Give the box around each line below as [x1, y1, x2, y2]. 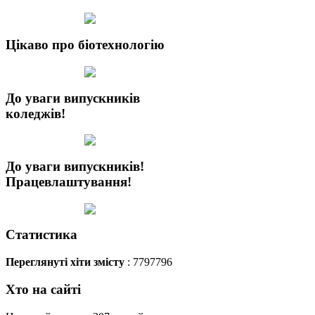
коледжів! [6, 105, 65, 121]
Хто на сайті [6, 281, 81, 297]
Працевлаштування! [6, 174, 131, 190]
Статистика [6, 227, 77, 243]
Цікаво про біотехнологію [6, 37, 165, 53]
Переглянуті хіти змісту [6, 256, 124, 269]
